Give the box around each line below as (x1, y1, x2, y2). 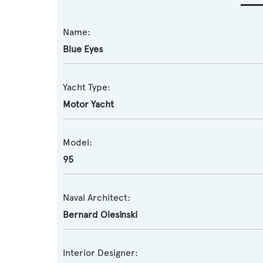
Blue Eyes (63, 43, 103, 55)
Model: (63, 137, 92, 148)
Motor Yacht (63, 99, 114, 110)
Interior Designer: (63, 247, 138, 258)
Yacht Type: (63, 82, 110, 93)
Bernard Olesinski (63, 209, 137, 220)
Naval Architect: (63, 192, 130, 203)
